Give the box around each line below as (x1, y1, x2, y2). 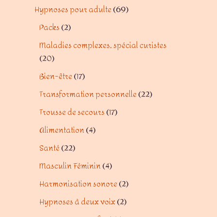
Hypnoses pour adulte (34, 2, 111, 17)
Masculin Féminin (39, 158, 101, 173)
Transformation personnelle (39, 87, 137, 102)
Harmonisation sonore (39, 176, 117, 191)
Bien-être (39, 69, 72, 84)
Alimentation (39, 123, 84, 138)
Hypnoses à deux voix (39, 194, 115, 209)
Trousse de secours (39, 105, 105, 120)
